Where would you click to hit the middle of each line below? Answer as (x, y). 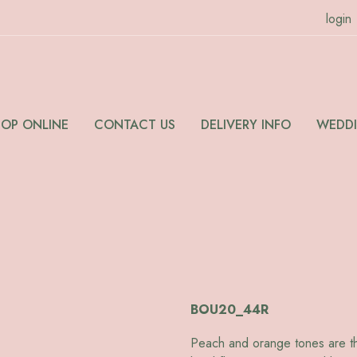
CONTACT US (135, 125)
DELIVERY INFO (246, 125)
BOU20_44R (229, 310)
